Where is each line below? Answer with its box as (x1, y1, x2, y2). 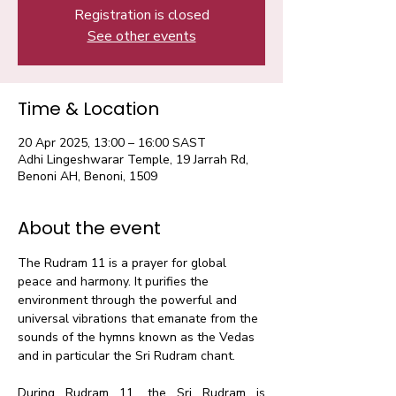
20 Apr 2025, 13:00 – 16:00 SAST (18, 134, 206, 151)
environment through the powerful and (18, 292, 240, 308)
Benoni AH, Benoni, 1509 (18, 168, 157, 185)
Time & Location (18, 96, 159, 121)
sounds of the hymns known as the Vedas (18, 329, 258, 346)
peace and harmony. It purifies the (18, 273, 212, 290)
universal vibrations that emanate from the (18, 310, 262, 327)
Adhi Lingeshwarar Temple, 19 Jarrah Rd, (18, 151, 248, 168)
